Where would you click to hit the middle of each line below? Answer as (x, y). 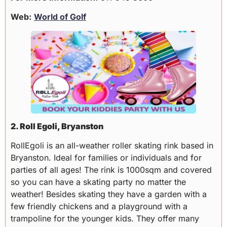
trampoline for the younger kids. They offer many (105, 218)
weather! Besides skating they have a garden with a (109, 194)
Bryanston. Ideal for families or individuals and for (106, 157)
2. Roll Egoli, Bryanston (57, 126)
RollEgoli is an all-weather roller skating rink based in (112, 145)
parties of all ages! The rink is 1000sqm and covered (111, 169)
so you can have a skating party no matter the (98, 182)
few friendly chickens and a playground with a (99, 206)
